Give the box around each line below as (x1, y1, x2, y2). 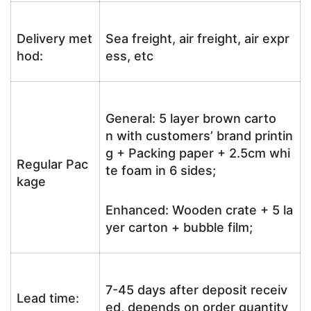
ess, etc (106, 49, 153, 63)
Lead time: (17, 291, 79, 305)
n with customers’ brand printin (106, 128, 293, 143)
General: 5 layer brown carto (106, 111, 276, 126)
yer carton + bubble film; (106, 220, 253, 235)
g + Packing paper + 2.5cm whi (106, 146, 290, 160)
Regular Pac (17, 157, 88, 171)
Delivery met (17, 31, 92, 46)
